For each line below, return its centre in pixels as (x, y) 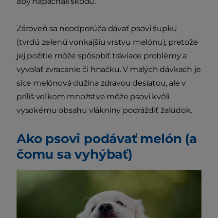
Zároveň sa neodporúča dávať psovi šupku (97, 29)
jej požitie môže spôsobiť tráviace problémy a (102, 56)
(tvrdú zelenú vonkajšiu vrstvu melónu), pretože (107, 42)
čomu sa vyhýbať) (74, 154)
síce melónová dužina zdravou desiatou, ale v (101, 83)
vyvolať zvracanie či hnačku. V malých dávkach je (109, 70)
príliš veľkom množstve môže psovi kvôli (93, 97)
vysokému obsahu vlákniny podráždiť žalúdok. (104, 110)
